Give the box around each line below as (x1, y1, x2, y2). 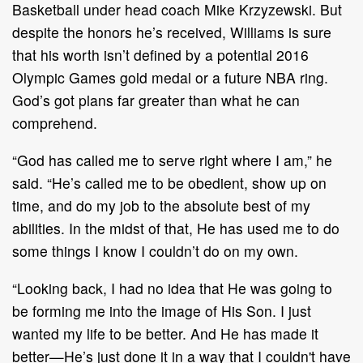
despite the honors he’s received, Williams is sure (12, 21, 331, 42)
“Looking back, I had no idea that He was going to (12, 277, 332, 298)
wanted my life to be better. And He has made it (12, 322, 318, 344)
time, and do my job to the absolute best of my (12, 194, 310, 216)
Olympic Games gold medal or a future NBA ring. (12, 66, 328, 88)
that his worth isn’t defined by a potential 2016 (12, 44, 309, 65)
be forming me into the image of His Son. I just (12, 300, 311, 321)
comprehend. (12, 112, 97, 133)
